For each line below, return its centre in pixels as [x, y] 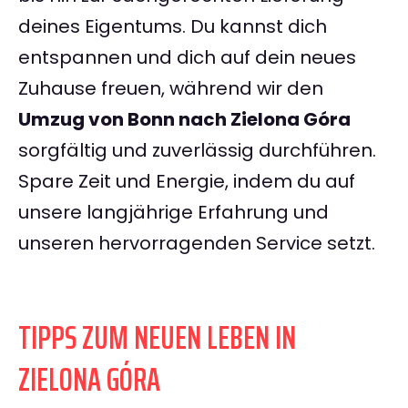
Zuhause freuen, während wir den [171, 89]
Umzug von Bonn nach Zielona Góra [184, 120]
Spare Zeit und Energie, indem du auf [187, 182]
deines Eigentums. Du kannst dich [173, 27]
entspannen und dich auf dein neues [187, 58]
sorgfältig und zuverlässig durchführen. [197, 151]
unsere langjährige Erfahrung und [173, 213]
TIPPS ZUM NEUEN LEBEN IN [157, 338]
